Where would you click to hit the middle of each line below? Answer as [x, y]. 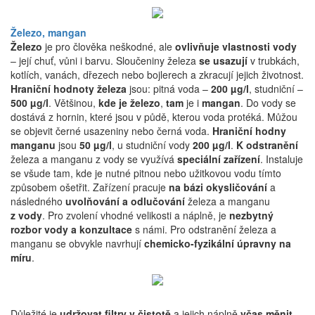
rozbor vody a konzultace [71, 229]
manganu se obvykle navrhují [77, 243]
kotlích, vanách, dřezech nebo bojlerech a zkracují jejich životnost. [157, 74]
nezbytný [251, 215]
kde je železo [129, 102]
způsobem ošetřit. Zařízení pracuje [90, 187]
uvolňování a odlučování [125, 201]
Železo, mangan [49, 32]
